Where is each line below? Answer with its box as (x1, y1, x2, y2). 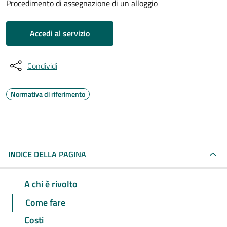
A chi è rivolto (24, 177, 78, 191)
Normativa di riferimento (11, 89, 85, 99)
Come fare (25, 195, 65, 209)
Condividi (27, 60, 57, 72)
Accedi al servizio (30, 27, 90, 40)
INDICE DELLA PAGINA (8, 148, 86, 160)
